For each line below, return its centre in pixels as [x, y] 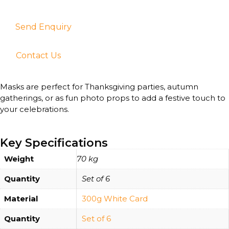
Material [21, 199]
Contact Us [38, 55]
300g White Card [115, 199]
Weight [19, 159]
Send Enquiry [43, 27]
